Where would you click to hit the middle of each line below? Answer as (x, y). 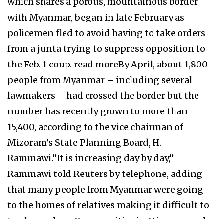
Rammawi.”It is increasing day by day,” (90, 158)
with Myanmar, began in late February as (96, 17)
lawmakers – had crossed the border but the (103, 95)
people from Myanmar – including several (100, 80)
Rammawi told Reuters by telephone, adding (105, 174)
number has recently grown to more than (98, 111)
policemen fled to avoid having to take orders (106, 33)
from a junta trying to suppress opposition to (106, 48)
